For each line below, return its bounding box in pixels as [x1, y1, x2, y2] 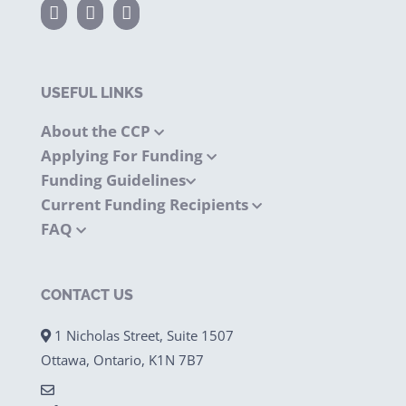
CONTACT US [41, 286, 133, 304]
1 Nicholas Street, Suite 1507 [51, 326, 234, 344]
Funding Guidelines [41, 169, 186, 190]
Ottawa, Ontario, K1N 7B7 [41, 351, 204, 369]
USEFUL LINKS [41, 84, 143, 101]
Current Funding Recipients [41, 194, 252, 215]
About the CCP [41, 121, 154, 141]
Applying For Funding [41, 145, 207, 166]
